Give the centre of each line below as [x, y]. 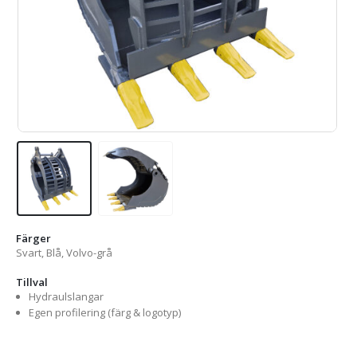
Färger [33, 238]
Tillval [32, 282]
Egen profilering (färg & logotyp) [104, 312]
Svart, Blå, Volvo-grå [64, 252]
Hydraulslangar [66, 296]
